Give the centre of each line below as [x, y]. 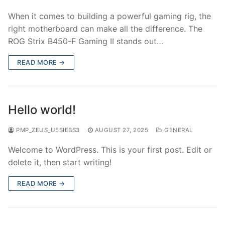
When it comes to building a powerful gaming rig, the [109, 16]
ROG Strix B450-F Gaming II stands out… [86, 41]
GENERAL [178, 130]
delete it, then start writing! [60, 162]
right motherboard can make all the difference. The [105, 28]
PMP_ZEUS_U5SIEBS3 [47, 130]
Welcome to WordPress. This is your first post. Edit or [110, 149]
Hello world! [42, 109]
